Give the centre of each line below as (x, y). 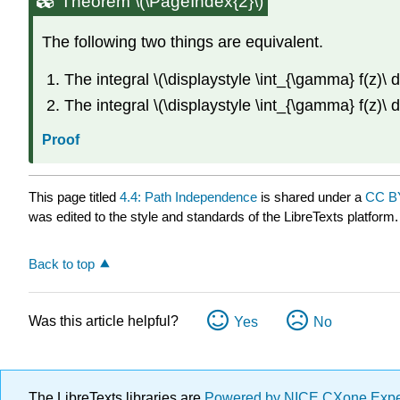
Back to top (62, 263)
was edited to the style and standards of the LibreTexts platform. (213, 216)
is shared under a (311, 196)
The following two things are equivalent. (183, 42)
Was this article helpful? (104, 321)
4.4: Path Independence (188, 196)
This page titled (74, 196)
